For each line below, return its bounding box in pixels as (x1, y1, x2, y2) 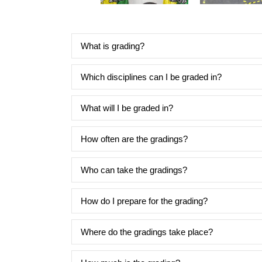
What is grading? (81, 40, 144, 51)
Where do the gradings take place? (81, 226, 213, 237)
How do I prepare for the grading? (81, 195, 208, 206)
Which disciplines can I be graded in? (81, 71, 222, 82)
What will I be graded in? (81, 102, 173, 113)
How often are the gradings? (81, 133, 188, 144)
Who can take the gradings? (81, 164, 187, 175)
